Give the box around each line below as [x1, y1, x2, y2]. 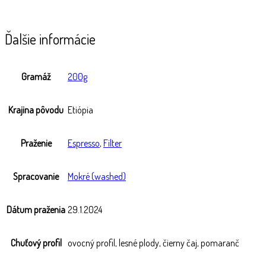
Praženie [20, 137, 52, 150]
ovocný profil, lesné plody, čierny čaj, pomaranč [68, 237, 239, 249]
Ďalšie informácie [5, 29, 96, 48]
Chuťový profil [10, 237, 62, 249]
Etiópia [68, 104, 93, 116]
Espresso [68, 137, 100, 150]
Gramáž [21, 71, 50, 83]
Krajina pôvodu [8, 104, 64, 116]
